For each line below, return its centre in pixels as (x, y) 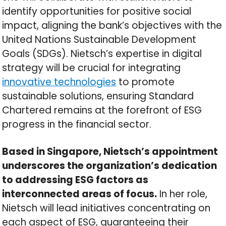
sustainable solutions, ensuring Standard (98, 96)
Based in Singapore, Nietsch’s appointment (110, 151)
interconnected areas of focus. (80, 194)
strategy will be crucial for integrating (92, 68)
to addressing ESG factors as (75, 180)
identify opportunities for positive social (97, 11)
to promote (146, 82)
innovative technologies (59, 82)
